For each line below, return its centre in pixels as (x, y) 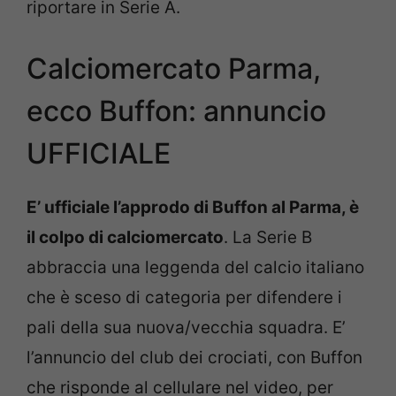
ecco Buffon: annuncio (176, 111)
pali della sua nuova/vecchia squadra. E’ (186, 327)
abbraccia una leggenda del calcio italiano (195, 267)
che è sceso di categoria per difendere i (184, 297)
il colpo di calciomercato (125, 237)
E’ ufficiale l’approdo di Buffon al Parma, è (193, 207)
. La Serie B (268, 237)
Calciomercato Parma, (174, 69)
